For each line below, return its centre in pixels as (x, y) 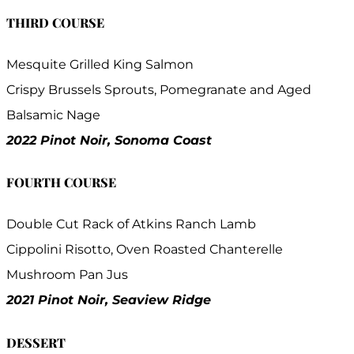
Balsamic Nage (53, 115)
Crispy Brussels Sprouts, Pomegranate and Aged (159, 89)
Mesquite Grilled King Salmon (100, 64)
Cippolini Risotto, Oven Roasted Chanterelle (145, 250)
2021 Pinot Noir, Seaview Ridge (109, 300)
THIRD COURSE (55, 22)
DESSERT (38, 342)
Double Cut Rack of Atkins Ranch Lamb (131, 224)
